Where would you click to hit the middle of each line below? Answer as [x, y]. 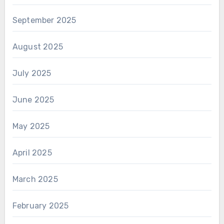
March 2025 [35, 179]
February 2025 [40, 206]
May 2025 [31, 126]
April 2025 [32, 153]
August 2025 [37, 47]
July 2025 [32, 73]
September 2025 [44, 20]
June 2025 [33, 100]
